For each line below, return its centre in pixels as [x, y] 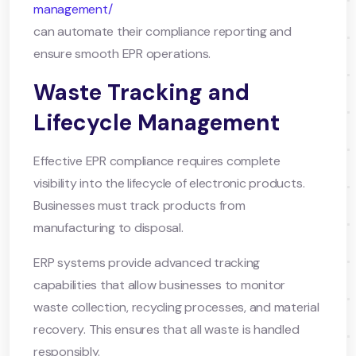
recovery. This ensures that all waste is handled [166, 329]
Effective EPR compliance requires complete [157, 161]
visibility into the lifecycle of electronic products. [169, 183]
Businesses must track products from [139, 205]
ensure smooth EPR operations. [122, 53]
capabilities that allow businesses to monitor [160, 284]
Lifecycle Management [157, 122]
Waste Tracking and [141, 92]
